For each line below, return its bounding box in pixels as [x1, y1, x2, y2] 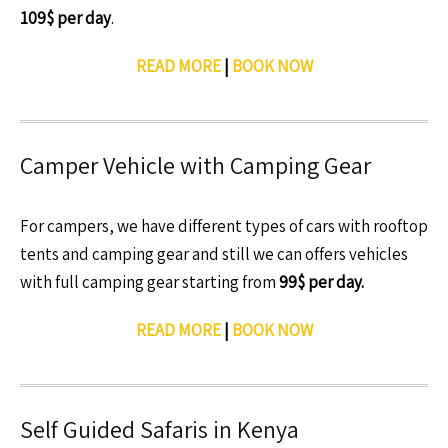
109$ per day [20, 7, 111, 29]
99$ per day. [279, 271, 364, 293]
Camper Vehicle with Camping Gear [20, 149, 371, 181]
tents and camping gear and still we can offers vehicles [20, 243, 408, 265]
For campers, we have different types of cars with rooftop [20, 215, 428, 237]
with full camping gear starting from [20, 271, 279, 293]
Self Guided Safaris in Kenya [20, 413, 299, 445]
